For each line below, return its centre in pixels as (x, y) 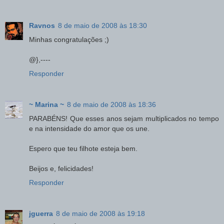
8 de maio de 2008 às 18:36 (111, 104)
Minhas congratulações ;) (69, 39)
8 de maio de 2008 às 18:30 (102, 25)
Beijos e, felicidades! (61, 168)
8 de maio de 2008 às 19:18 (100, 213)
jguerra (41, 213)
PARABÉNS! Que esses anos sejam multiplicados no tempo (124, 118)
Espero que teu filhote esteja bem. (83, 148)
